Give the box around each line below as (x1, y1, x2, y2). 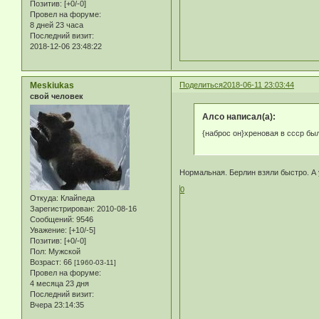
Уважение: (30, 226, 67, 235)
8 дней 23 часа (30, 21, 83, 30)
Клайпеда (58, 194, 95, 203)
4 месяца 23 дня (30, 279, 89, 288)
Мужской (46, 247, 80, 256)
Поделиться (179, 80, 224, 90)
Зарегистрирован (30, 204, 93, 214)
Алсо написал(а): (202, 111, 276, 122)
